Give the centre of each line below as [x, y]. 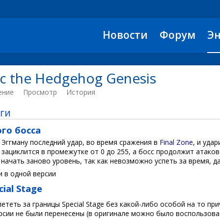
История [81, 92]
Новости [125, 35]
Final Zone [176, 142]
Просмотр [40, 92]
